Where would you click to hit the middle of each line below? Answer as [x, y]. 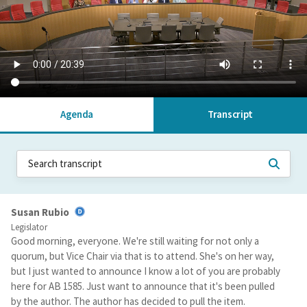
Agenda [77, 114]
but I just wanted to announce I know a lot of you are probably [146, 271]
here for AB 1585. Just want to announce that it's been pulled [143, 286]
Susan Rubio [40, 212]
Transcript [230, 114]
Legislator [29, 228]
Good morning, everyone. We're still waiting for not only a [135, 241]
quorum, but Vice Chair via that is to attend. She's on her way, [143, 256]
